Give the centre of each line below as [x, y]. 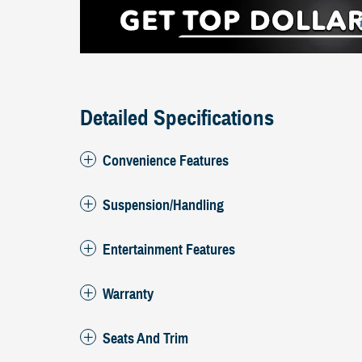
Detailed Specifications [177, 118]
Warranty [128, 294]
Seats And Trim [145, 338]
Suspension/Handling [163, 205]
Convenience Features [166, 160]
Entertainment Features [169, 249]
